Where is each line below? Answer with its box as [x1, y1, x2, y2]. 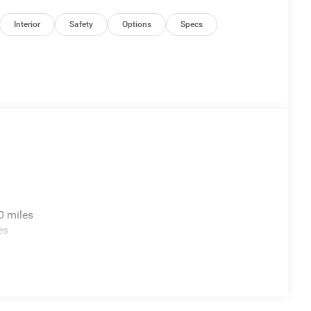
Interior [14, 19, 41, 30]
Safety [69, 19, 94, 30]
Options [122, 19, 152, 30]
